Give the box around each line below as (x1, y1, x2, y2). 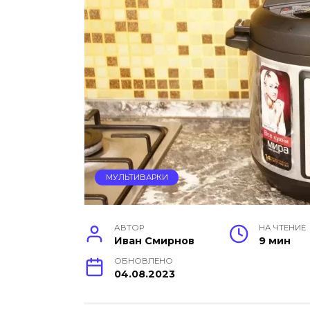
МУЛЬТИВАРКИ (105, 172, 168, 183)
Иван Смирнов (114, 235, 195, 248)
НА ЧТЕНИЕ (259, 223, 307, 233)
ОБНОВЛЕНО (114, 256, 174, 266)
